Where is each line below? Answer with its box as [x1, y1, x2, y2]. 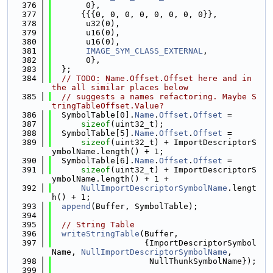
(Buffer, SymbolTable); [91, 202, 198, 211]
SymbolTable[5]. [52, 129, 135, 138]
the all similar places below [52, 83, 188, 92]
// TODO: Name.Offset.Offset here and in [62, 74, 252, 83]
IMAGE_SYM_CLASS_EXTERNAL [86, 46, 203, 55]
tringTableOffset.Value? [52, 101, 164, 110]
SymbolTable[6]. [52, 156, 135, 165]
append [62, 202, 91, 211]
